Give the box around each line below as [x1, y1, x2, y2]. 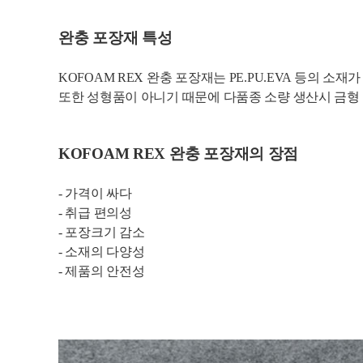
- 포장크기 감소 [58, 225, 145, 240]
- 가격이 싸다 [58, 186, 132, 201]
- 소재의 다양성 [58, 245, 145, 259]
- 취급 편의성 [58, 206, 132, 220]
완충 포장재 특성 [58, 29, 173, 47]
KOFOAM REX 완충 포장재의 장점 [58, 145, 299, 163]
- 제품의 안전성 [58, 264, 145, 279]
